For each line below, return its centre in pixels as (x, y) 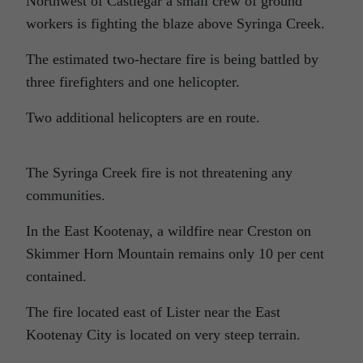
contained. (56, 277)
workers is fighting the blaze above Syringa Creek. (175, 24)
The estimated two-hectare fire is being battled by (172, 60)
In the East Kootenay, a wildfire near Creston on (169, 231)
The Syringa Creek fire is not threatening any (159, 173)
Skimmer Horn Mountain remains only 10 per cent (175, 254)
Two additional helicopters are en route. (143, 118)
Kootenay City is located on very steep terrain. (163, 335)
